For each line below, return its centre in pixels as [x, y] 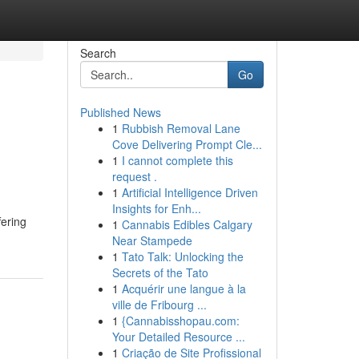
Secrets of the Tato [160, 272]
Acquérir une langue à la [184, 288]
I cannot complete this [177, 160]
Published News [120, 112]
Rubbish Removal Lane [181, 128]
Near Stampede [152, 240]
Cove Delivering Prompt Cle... [187, 144]
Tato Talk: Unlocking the [182, 256]
